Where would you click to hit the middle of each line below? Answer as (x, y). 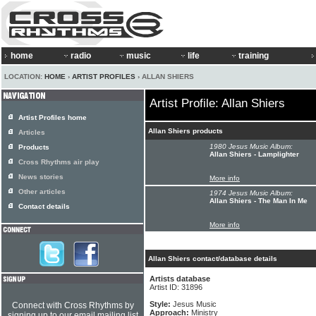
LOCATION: (24, 77)
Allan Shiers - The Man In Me (259, 201)
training (254, 56)
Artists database (180, 279)
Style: (161, 304)
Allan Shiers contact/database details (213, 259)
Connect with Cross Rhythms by (73, 305)
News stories (41, 177)
